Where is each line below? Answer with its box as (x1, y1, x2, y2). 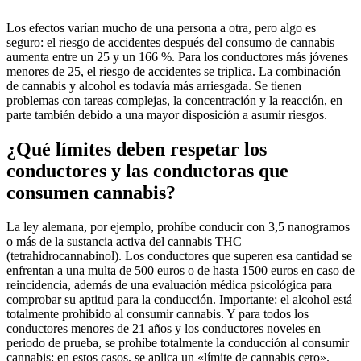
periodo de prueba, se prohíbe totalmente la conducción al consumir (6, 336, 349, 351)
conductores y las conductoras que (6, 160, 288, 182)
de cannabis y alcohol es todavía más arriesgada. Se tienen (6, 79, 301, 93)
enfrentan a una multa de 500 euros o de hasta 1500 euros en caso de (6, 263, 355, 278)
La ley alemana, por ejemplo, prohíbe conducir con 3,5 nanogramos (6, 220, 350, 234)
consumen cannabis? (6, 182, 176, 204)
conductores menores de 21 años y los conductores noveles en (6, 322, 321, 336)
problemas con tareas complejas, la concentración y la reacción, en (6, 93, 342, 108)
